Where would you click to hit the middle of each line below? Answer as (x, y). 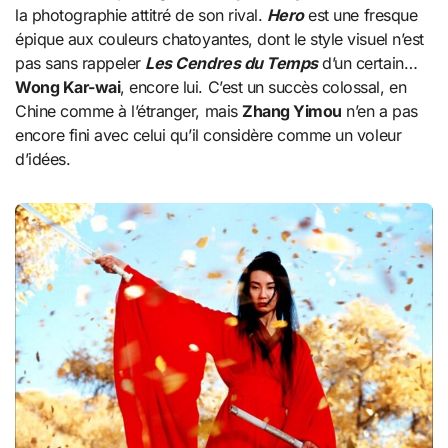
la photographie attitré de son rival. (141, 14)
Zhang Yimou (292, 110)
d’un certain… (367, 62)
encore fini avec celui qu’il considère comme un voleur (208, 134)
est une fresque (360, 14)
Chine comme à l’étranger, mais (129, 110)
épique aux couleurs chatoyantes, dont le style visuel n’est (219, 38)
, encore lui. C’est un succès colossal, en (263, 86)
